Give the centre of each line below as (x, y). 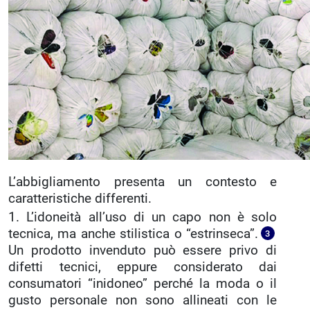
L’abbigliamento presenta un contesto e (143, 182)
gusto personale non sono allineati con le (143, 301)
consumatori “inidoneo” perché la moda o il (143, 284)
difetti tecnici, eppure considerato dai (143, 267)
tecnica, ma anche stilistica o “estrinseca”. (134, 234)
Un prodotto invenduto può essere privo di (143, 251)
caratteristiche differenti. (80, 199)
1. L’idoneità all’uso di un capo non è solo (143, 218)
